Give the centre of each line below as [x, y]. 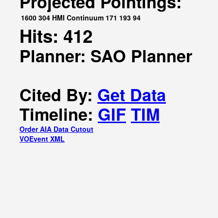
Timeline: [59, 114]
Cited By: [58, 94]
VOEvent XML [42, 139]
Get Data [132, 94]
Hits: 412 [56, 36]
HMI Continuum [78, 18]
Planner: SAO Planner [106, 55]
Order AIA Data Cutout [56, 129]
